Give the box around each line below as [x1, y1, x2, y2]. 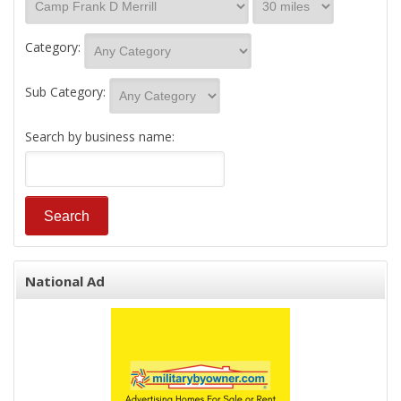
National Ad [25, 272, 105, 290]
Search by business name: [25, 128, 175, 145]
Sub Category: [25, 83, 106, 100]
